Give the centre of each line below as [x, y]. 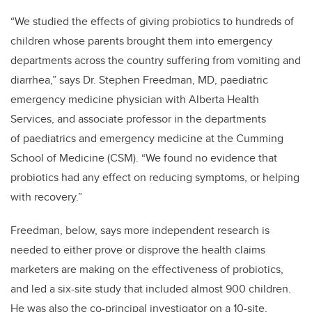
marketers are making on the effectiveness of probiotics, [147, 270]
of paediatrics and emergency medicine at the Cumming [147, 139]
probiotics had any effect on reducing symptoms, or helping [155, 178]
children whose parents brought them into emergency [141, 41]
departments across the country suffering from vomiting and [156, 61]
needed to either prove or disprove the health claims [138, 250]
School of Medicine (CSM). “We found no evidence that [144, 158]
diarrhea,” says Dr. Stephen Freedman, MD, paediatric [139, 80]
